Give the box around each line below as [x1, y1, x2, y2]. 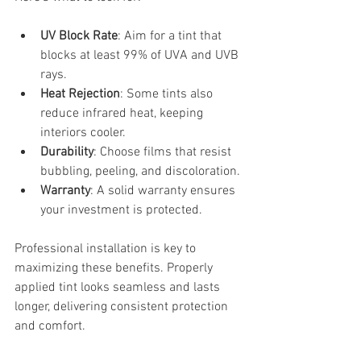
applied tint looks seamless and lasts [15, 279, 223, 296]
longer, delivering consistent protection [15, 298, 231, 315]
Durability [40, 143, 93, 160]
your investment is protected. [40, 201, 202, 218]
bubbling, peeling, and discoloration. [40, 163, 240, 180]
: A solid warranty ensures [90, 182, 239, 199]
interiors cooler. [40, 124, 126, 141]
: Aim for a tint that [118, 27, 225, 44]
